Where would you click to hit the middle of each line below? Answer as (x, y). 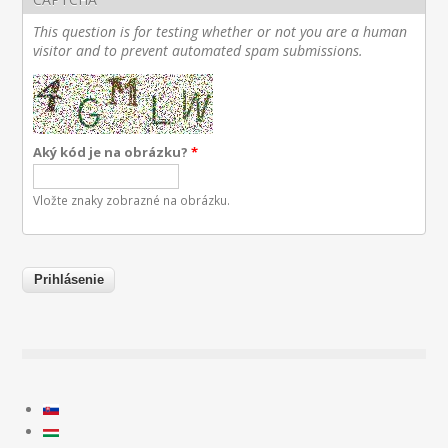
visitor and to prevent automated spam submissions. (198, 50)
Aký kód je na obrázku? (112, 151)
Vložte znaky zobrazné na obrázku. (132, 199)
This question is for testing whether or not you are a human (220, 31)
